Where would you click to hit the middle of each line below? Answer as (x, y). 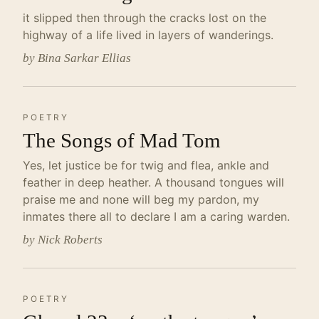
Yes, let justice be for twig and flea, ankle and (146, 165)
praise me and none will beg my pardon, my (141, 199)
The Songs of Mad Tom (122, 140)
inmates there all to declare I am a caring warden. (156, 216)
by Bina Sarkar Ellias (77, 58)
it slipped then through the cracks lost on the (145, 18)
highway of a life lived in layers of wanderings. (148, 35)
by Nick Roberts (63, 240)
